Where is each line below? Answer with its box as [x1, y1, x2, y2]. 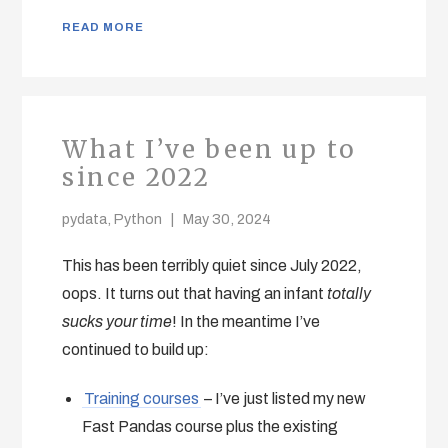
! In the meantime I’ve [172, 312, 321, 330]
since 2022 [62, 161, 211, 193]
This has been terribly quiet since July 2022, [62, 256, 363, 274]
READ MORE [62, 20, 145, 33]
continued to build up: [62, 340, 210, 358]
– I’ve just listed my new [201, 389, 367, 407]
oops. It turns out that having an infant [62, 284, 328, 302]
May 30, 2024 [183, 210, 272, 227]
